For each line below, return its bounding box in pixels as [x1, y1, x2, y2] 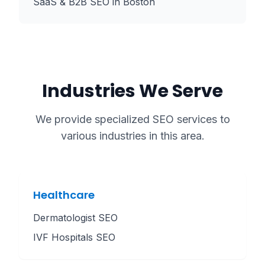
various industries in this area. [60, 130, 205, 142]
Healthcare [33, 188, 95, 202]
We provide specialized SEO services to [35, 113, 230, 125]
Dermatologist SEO [33, 212, 118, 224]
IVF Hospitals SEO [33, 231, 115, 243]
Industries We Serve [42, 79, 223, 104]
